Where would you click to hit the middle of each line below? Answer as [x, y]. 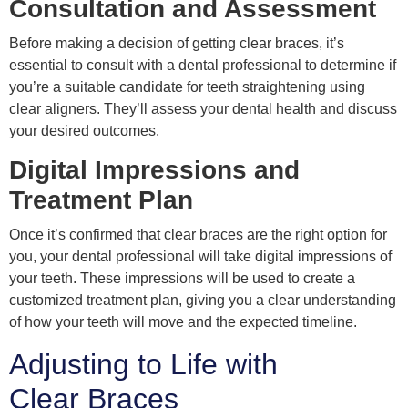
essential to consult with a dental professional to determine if [203, 65]
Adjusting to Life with [143, 364]
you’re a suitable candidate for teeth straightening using [187, 87]
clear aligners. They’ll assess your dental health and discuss [203, 108]
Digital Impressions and [154, 170]
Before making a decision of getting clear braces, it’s [177, 43]
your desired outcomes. [84, 130]
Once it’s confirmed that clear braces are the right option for [198, 235]
